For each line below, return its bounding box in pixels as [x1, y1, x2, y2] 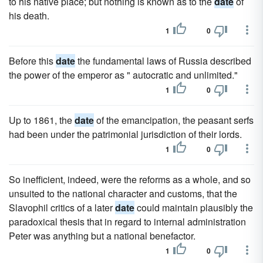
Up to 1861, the [9, 113, 75, 127]
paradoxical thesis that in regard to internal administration [9, 215, 246, 228]
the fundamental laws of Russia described [75, 54, 251, 68]
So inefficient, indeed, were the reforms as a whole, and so [9, 173, 251, 186]
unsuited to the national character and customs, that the [9, 187, 237, 200]
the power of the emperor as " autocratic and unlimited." [9, 68, 238, 82]
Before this [9, 54, 56, 68]
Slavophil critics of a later [9, 201, 115, 214]
